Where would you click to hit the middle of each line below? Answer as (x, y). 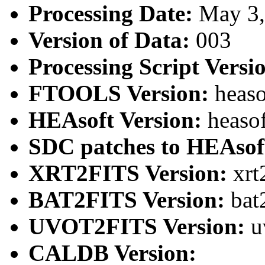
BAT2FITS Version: (130, 200)
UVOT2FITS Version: (140, 227)
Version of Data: (112, 40)
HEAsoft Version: (118, 120)
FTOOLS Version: (122, 93)
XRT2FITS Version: (131, 173)
